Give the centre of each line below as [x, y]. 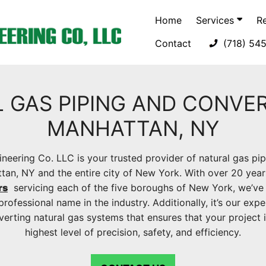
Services [216, 20]
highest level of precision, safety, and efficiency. [133, 232]
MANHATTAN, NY [133, 129]
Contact [173, 43]
